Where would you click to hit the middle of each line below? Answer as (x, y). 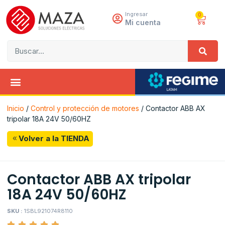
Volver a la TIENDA (54, 139)
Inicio (16, 108)
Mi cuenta (143, 23)
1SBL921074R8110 (48, 211)
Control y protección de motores (85, 108)
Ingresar (136, 14)
